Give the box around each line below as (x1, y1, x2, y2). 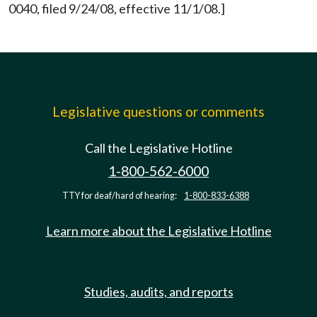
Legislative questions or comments (52, 103, 265, 120)
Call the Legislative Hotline (84, 140, 233, 156)
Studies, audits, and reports (83, 284, 234, 299)
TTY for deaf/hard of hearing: (62, 190, 178, 201)
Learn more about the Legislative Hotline (45, 223, 272, 238)
